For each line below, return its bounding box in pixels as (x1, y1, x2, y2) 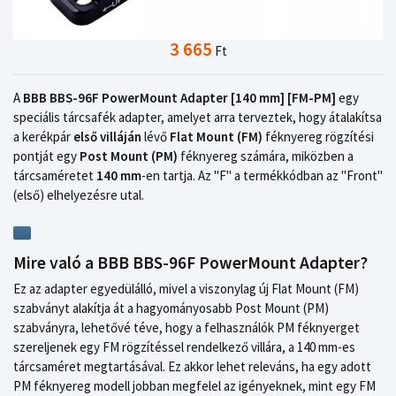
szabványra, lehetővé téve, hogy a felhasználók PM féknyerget (13, 319, 360, 337)
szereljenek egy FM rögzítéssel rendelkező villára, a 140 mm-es (13, 339, 355, 356)
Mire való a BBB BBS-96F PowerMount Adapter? (13, 251, 368, 273)
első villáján (73, 128, 141, 146)
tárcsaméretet (13, 167, 96, 185)
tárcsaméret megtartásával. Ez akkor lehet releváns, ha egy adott (13, 358, 371, 376)
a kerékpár (13, 128, 73, 146)
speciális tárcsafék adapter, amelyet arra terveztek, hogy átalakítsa (13, 109, 382, 126)
